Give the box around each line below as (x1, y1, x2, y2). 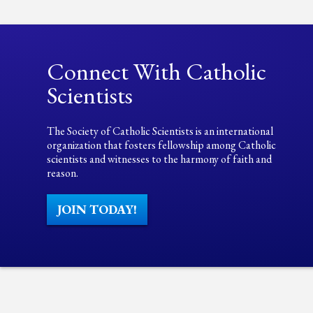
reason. (47, 166, 79, 180)
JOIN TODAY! (57, 201, 138, 217)
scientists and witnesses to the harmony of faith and (47, 152, 272, 166)
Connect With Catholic (47, 56, 267, 87)
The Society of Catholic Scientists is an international (47, 124, 274, 138)
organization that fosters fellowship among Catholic (47, 138, 277, 152)
